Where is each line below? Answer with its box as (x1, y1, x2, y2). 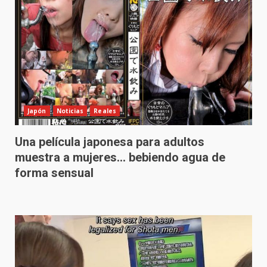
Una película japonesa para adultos (15, 135, 204, 149)
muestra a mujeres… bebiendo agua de (15, 150, 225, 164)
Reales (94, 107, 116, 115)
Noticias (56, 107, 84, 115)
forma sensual (15, 166, 94, 180)
